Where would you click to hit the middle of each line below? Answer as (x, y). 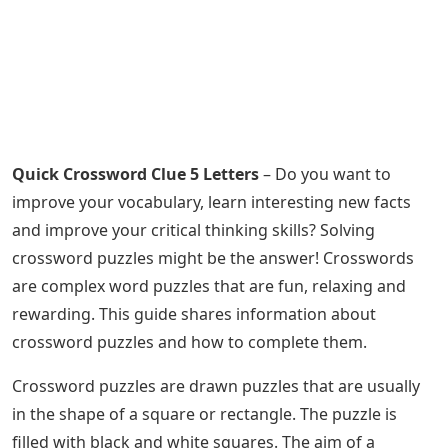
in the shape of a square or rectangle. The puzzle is (204, 414)
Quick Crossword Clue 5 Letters (135, 174)
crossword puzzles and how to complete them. (189, 342)
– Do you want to (325, 174)
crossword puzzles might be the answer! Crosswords (213, 258)
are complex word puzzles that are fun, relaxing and (209, 286)
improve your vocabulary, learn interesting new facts (211, 202)
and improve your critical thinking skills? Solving (193, 230)
